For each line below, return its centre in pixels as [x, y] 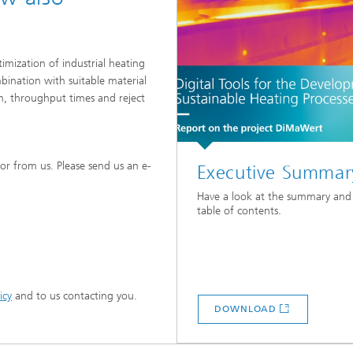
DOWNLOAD [246, 309]
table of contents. [239, 211]
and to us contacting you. [74, 296]
